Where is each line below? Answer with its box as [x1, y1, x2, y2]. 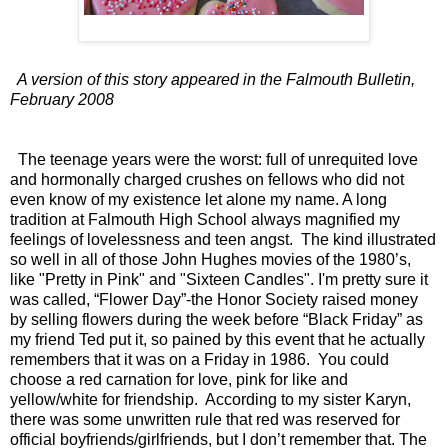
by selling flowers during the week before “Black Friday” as [10, 310, 423, 328]
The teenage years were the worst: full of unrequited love [18, 150, 418, 168]
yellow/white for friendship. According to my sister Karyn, [10, 390, 411, 408]
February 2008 [10, 90, 114, 108]
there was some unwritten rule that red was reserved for [10, 410, 400, 428]
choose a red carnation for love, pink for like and [10, 370, 348, 388]
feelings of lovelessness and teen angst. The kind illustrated [10, 230, 436, 248]
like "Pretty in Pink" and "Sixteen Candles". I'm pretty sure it [10, 270, 428, 288]
